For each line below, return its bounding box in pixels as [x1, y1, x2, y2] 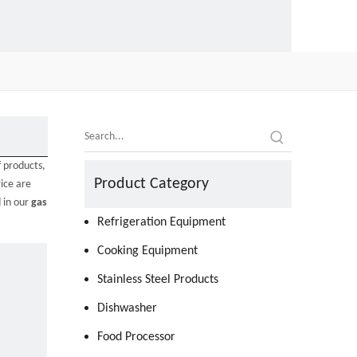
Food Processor [97, 331, 175, 343]
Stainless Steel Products [97, 273, 218, 286]
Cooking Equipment [97, 245, 198, 257]
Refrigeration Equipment [97, 216, 226, 229]
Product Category [94, 176, 209, 192]
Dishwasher [97, 302, 157, 315]
